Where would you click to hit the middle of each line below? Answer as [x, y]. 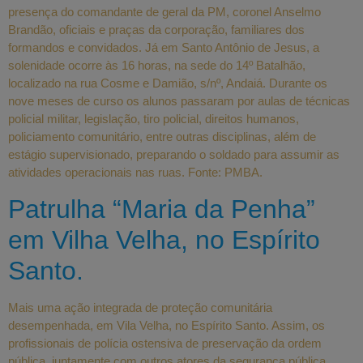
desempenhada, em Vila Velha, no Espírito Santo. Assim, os [167, 325]
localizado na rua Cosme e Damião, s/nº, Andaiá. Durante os [168, 83]
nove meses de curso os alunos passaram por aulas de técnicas [179, 101]
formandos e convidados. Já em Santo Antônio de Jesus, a [164, 48]
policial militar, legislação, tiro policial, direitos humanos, [154, 119]
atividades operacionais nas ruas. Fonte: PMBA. [135, 173]
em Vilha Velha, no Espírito [164, 239]
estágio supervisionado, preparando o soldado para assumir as [174, 155]
